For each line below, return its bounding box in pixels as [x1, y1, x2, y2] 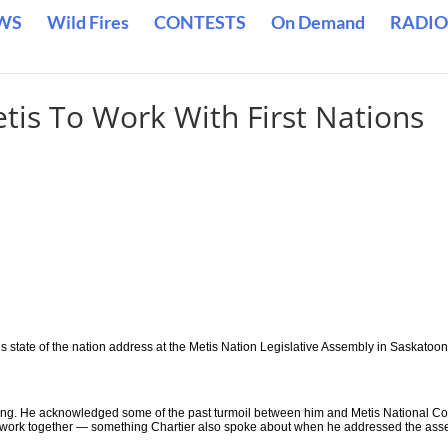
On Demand [271, 11, 365, 33]
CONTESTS [154, 11, 246, 33]
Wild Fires [47, 11, 129, 33]
